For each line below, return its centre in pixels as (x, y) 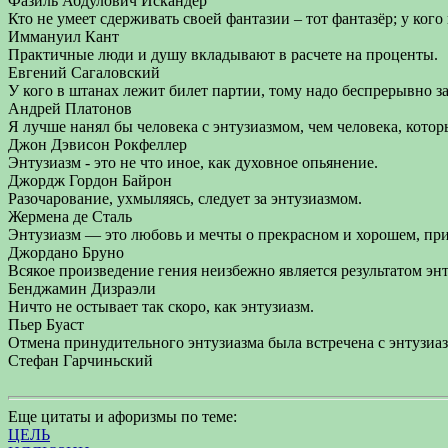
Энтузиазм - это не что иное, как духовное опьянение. (193, 162)
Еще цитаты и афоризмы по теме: (122, 416)
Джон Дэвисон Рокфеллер (97, 144)
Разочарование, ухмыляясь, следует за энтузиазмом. (185, 198)
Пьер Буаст (46, 324)
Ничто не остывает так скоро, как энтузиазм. (161, 306)
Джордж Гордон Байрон (90, 180)
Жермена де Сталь (70, 216)
